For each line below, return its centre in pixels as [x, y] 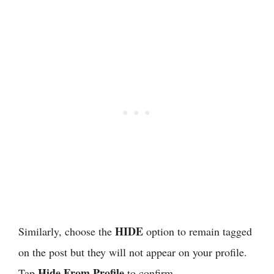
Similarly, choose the [67, 231]
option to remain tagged [198, 231]
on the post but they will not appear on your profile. [133, 252]
